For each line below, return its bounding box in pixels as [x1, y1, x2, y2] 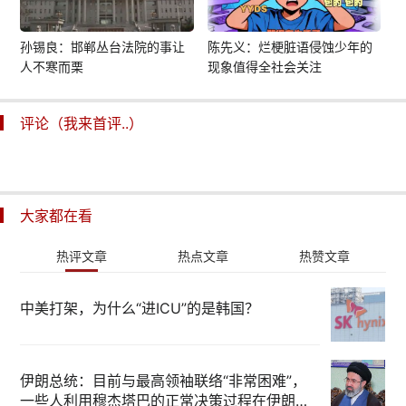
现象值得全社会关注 [207, 58, 322, 74]
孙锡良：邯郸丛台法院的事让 [20, 38, 186, 54]
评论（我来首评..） [20, 113, 144, 132]
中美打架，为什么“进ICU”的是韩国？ [20, 298, 260, 317]
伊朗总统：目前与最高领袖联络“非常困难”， [20, 371, 307, 390]
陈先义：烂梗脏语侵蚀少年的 [207, 38, 372, 54]
